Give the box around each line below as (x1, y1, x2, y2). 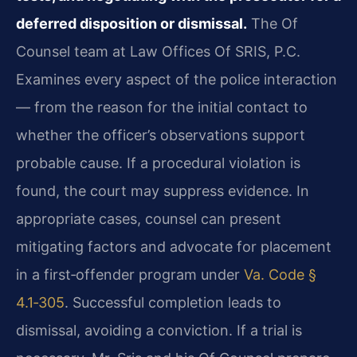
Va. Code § (244, 266, 316, 284)
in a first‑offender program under (16, 266, 244, 284)
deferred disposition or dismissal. (16, 15, 247, 33)
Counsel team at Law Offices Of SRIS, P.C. (16, 43, 300, 61)
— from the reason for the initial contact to (16, 99, 308, 116)
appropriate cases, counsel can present (16, 210, 281, 228)
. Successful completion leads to (65, 294, 281, 312)
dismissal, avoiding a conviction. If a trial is (16, 322, 302, 339)
